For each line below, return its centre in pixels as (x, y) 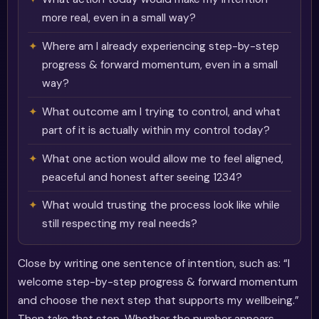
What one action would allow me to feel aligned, (163, 158)
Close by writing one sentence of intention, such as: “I (154, 264)
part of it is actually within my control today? (156, 130)
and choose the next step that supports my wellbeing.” (159, 301)
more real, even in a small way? (119, 18)
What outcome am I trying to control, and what (162, 111)
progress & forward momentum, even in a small (160, 65)
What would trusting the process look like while (161, 205)
